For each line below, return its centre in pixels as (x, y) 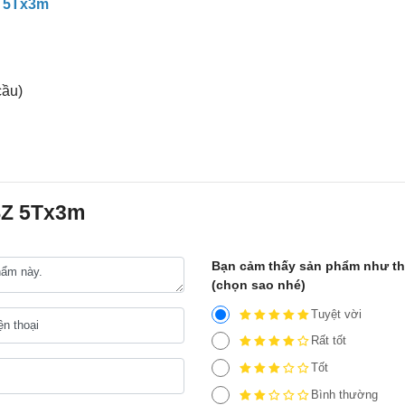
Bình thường (344, 394)
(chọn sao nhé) (258, 284)
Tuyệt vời (336, 314)
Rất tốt (328, 341)
